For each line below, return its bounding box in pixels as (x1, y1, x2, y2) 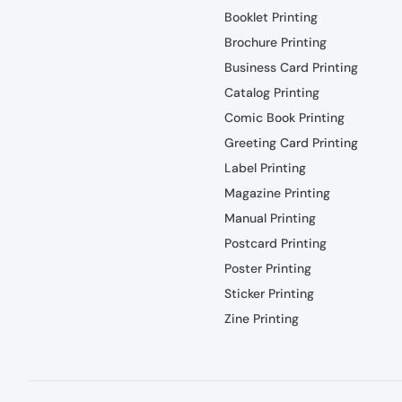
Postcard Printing (223, 234, 327, 251)
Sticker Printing (223, 284, 314, 301)
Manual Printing (223, 209, 316, 226)
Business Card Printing (223, 58, 358, 75)
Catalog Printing (223, 83, 319, 100)
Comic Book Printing (223, 109, 345, 126)
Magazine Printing (223, 184, 330, 201)
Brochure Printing (223, 33, 327, 50)
